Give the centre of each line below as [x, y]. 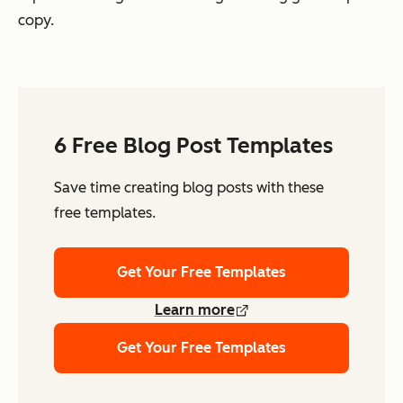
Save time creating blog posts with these [189, 187]
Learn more [194, 309]
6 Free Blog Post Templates [193, 145]
